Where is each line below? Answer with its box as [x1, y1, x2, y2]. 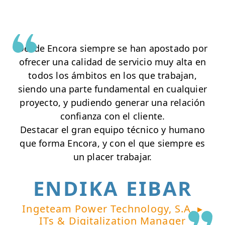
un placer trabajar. [73, 151, 152, 163]
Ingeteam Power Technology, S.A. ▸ [22, 201, 203, 215]
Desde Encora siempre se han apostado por [17, 42, 207, 55]
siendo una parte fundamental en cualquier [18, 83, 207, 95]
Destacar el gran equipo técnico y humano [20, 124, 205, 136]
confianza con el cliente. [60, 110, 165, 123]
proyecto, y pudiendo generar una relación [20, 96, 205, 109]
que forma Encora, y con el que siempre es [20, 137, 205, 150]
